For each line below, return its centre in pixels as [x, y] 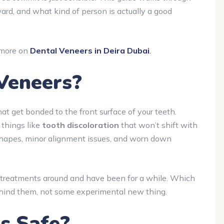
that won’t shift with [158, 125]
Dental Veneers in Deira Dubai [90, 50]
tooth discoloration [80, 125]
